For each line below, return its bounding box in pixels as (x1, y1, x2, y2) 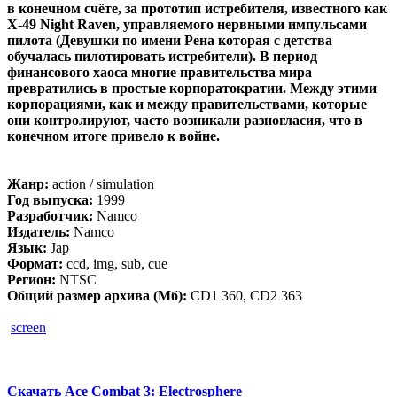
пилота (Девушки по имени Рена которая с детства (7, 33, 332, 49)
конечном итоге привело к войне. (7, 128, 220, 144)
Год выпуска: (7, 192, 93, 208)
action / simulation (49, 176, 154, 192)
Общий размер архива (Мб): (7, 288, 187, 304)
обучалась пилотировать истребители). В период (7, 49, 317, 65)
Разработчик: (7, 208, 93, 224)
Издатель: (7, 224, 70, 240)
